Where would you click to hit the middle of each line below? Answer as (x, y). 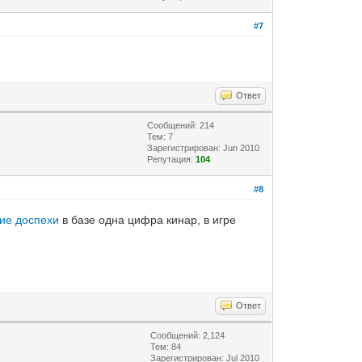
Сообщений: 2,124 (188, 335)
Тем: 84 (166, 346)
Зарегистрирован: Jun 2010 (204, 147)
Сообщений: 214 (181, 125)
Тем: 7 (160, 136)
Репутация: (172, 159)
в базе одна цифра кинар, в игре (148, 219)
